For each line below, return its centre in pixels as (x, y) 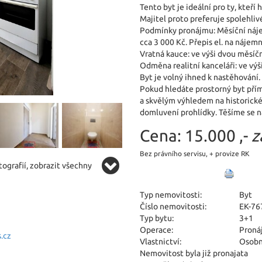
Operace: (156, 230)
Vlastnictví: (161, 242)
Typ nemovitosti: (171, 195)
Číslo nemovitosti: (173, 206)
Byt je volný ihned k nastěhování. (200, 77)
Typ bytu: (157, 218)
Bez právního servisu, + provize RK (194, 154)
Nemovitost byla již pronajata (194, 253)
